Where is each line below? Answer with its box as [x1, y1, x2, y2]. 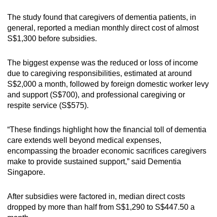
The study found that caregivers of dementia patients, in [7, 13, 196, 21]
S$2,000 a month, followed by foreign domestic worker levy [7, 79, 209, 88]
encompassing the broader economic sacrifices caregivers [7, 146, 206, 155]
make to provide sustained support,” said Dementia [7, 157, 181, 166]
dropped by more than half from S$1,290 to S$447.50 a [7, 202, 195, 211]
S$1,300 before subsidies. [7, 34, 97, 43]
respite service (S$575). [7, 101, 89, 109]
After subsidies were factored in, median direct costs [7, 192, 185, 201]
